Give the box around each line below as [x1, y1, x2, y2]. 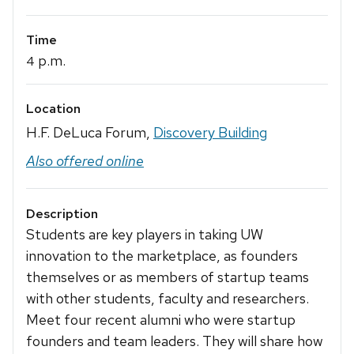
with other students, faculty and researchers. [26, 288, 309, 307]
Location [26, 100, 81, 118]
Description [26, 205, 98, 222]
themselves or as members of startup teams [26, 267, 309, 286]
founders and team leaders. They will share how [26, 331, 323, 350]
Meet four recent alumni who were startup [26, 310, 296, 329]
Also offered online [26, 152, 144, 171]
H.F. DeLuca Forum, [26, 123, 153, 142]
